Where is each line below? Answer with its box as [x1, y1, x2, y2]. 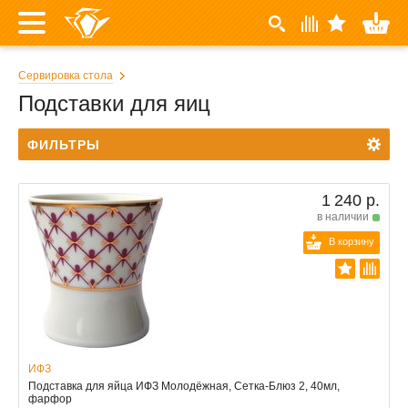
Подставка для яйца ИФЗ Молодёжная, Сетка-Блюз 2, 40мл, [28, 380, 340, 393]
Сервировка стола [18, 69, 113, 82]
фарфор [28, 393, 72, 405]
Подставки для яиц [18, 91, 210, 116]
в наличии [317, 210, 369, 223]
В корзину [329, 236, 374, 247]
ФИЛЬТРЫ [27, 138, 100, 152]
